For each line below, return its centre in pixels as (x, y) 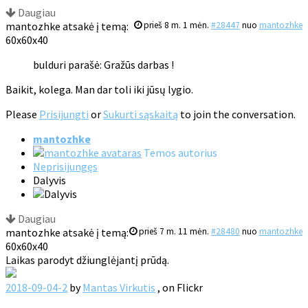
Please (22, 114)
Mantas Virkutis (119, 288)
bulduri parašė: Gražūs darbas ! (103, 65)
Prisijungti (64, 114)
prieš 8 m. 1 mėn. (176, 25)
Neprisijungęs (65, 167)
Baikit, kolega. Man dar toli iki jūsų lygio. (99, 90)
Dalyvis (49, 180)
